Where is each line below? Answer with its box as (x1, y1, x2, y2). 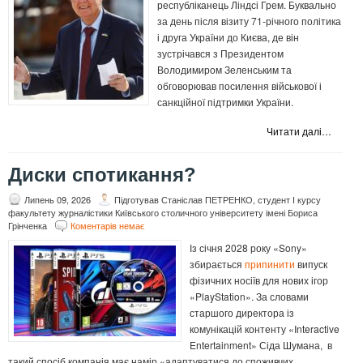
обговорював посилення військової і (157, 79, 322, 93)
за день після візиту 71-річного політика (157, 14, 341, 28)
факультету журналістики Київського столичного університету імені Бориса (8, 206, 318, 220)
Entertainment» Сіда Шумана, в (190, 338, 332, 352)
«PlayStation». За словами (190, 289, 309, 304)
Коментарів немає (70, 219, 145, 233)
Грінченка (8, 219, 47, 233)
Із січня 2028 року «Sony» (190, 241, 307, 255)
